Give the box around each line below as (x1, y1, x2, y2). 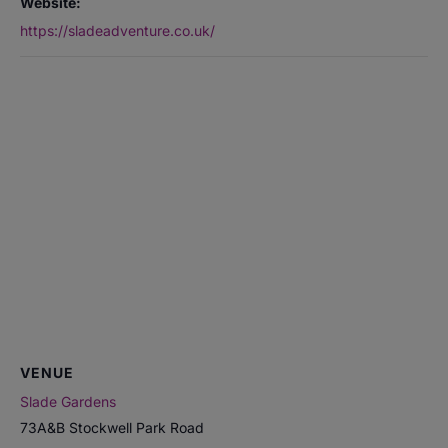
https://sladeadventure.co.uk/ (20, 21, 215, 39)
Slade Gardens (20, 393, 116, 411)
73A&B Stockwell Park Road (20, 419, 204, 437)
